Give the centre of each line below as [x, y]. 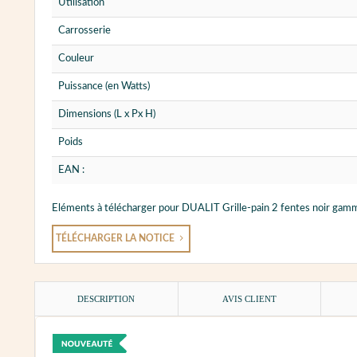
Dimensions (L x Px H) [107, 115]
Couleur [76, 59]
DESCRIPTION [106, 299]
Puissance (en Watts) [104, 87]
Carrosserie [84, 31]
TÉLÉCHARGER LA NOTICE [116, 239]
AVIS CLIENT [250, 299]
